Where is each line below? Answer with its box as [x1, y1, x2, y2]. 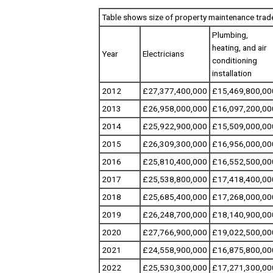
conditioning [212, 55, 257, 65]
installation [212, 68, 252, 78]
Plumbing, [212, 30, 248, 40]
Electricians [143, 49, 184, 58]
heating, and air [212, 43, 267, 52]
